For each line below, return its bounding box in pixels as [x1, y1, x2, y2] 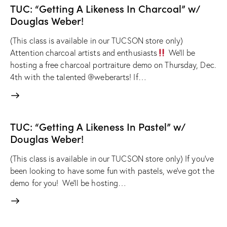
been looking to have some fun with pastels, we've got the [10, 165, 214, 176]
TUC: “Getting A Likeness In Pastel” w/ [10, 119, 185, 133]
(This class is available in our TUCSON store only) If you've [10, 153, 214, 164]
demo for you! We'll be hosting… [10, 177, 127, 188]
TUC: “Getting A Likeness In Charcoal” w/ [10, 1, 200, 16]
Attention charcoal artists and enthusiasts [10, 48, 158, 58]
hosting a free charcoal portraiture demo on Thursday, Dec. [10, 60, 216, 70]
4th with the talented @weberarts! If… [10, 72, 146, 83]
